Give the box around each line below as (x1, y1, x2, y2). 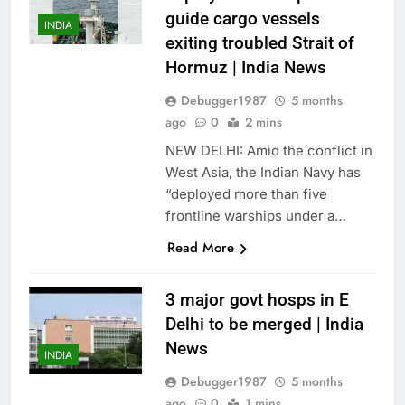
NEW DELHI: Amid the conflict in (165, 142, 372, 160)
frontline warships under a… (165, 207, 346, 225)
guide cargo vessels (165, 8, 320, 30)
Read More (166, 238, 234, 259)
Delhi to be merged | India (165, 314, 363, 335)
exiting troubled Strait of (165, 33, 354, 54)
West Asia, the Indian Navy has (165, 164, 361, 182)
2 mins (244, 113, 282, 132)
